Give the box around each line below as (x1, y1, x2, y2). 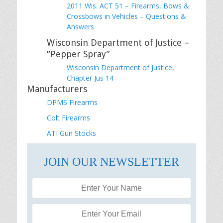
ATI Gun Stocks (47, 128, 96, 138)
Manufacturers (27, 83, 87, 94)
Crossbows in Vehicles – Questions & (67, 11, 186, 21)
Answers (67, 21, 94, 31)
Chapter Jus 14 (67, 73, 113, 83)
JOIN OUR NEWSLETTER (44, 155, 179, 168)
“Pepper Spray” (47, 48, 110, 59)
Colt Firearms (47, 112, 90, 122)
